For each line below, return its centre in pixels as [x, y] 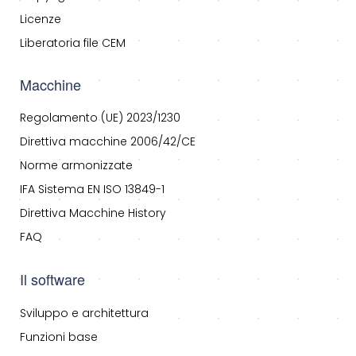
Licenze [41, 19]
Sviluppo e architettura [84, 313]
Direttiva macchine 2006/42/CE [108, 141]
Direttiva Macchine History [93, 213]
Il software [52, 279]
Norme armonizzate [76, 165]
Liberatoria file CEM [73, 43]
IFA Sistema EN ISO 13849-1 [92, 189]
